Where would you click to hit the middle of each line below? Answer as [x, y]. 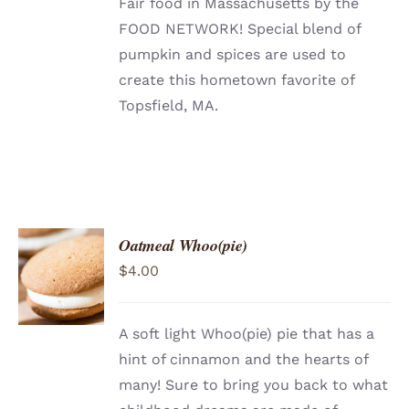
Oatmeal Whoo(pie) [184, 246]
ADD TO [61, 253]
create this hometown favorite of [237, 80]
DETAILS [59, 307]
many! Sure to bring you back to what [254, 385]
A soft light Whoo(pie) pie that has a [247, 334]
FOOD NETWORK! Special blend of [240, 29]
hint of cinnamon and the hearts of [244, 360]
